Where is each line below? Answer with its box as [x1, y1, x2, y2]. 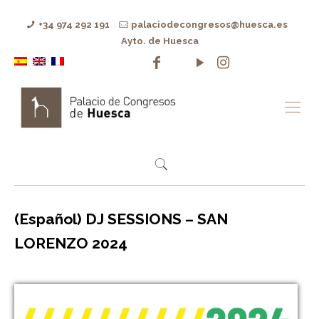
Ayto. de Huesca [120, 36, 199, 46]
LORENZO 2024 [14, 234, 127, 252]
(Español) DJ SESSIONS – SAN [14, 210, 228, 228]
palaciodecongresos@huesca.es [131, 19, 288, 30]
